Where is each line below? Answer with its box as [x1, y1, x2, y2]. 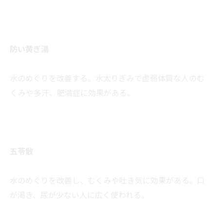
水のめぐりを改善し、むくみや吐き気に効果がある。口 [10, 174, 205, 186]
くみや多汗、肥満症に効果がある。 [10, 87, 135, 99]
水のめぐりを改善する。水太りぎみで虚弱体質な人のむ [10, 72, 204, 84]
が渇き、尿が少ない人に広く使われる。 [10, 189, 149, 201]
